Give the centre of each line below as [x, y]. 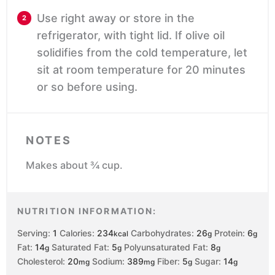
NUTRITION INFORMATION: [87, 211]
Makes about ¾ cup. [74, 165]
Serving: [35, 233]
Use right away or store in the [116, 18]
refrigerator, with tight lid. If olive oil [131, 36]
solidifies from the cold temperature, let [142, 53]
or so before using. [87, 87]
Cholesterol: [42, 261]
